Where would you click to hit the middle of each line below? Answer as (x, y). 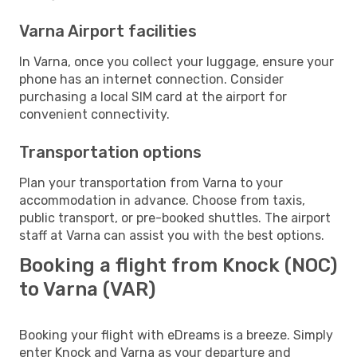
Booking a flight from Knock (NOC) (178, 265)
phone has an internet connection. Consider (151, 79)
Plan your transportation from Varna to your (151, 182)
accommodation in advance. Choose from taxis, (162, 200)
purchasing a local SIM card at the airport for (153, 96)
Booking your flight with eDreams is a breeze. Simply (176, 335)
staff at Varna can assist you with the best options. (172, 235)
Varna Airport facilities (108, 31)
